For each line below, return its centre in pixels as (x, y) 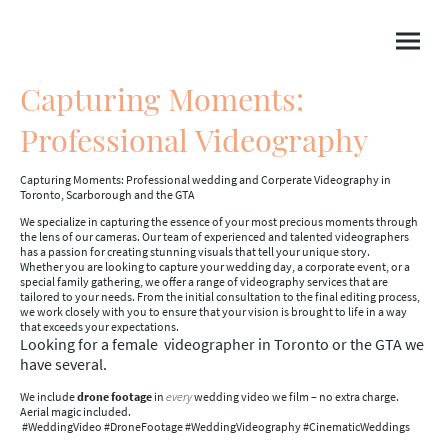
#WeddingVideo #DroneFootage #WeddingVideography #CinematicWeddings (215, 426)
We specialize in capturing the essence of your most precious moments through (219, 221)
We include (48, 396)
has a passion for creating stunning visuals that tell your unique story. (195, 251)
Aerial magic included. (76, 411)
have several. (63, 364)
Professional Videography (194, 139)
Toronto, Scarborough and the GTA (107, 194)
